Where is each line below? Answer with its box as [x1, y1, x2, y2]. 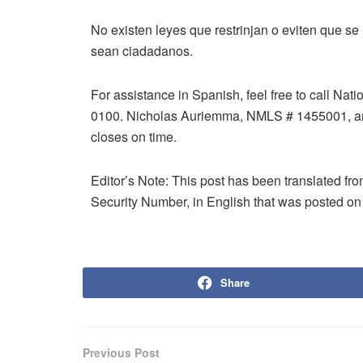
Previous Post [83, 344, 160, 361]
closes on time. [91, 127, 177, 147]
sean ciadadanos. [91, 41, 193, 61]
